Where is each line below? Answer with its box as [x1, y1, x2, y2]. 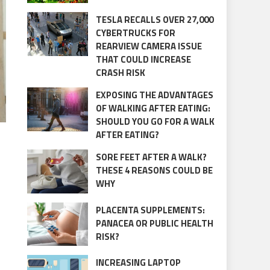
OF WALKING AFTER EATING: [95, 101, 210, 116]
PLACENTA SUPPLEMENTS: [95, 202, 205, 217]
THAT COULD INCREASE [95, 52, 191, 67]
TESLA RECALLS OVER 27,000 [95, 13, 213, 27]
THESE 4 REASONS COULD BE [95, 163, 213, 178]
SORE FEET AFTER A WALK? [95, 150, 207, 165]
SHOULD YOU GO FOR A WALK [95, 115, 215, 129]
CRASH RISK [95, 66, 145, 80]
